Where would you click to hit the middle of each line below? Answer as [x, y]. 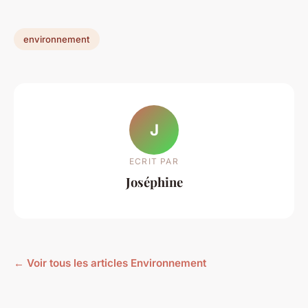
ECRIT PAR [154, 161]
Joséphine [154, 181]
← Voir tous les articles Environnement [110, 263]
